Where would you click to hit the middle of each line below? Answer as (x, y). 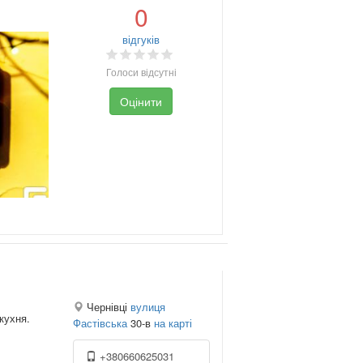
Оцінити (141, 102)
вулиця (147, 306)
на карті (173, 322)
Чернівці (107, 306)
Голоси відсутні (141, 72)
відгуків (141, 40)
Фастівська (100, 322)
